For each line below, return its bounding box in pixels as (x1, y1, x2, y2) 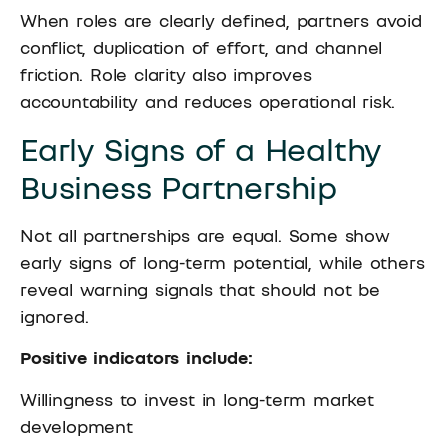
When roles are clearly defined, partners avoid (20, 9, 422, 32)
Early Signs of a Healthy (20, 129, 382, 168)
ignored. (20, 304, 89, 327)
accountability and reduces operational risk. (20, 90, 396, 113)
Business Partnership (20, 167, 337, 206)
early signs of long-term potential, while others (20, 250, 425, 273)
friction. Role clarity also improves (20, 63, 312, 86)
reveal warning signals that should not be (20, 277, 380, 300)
